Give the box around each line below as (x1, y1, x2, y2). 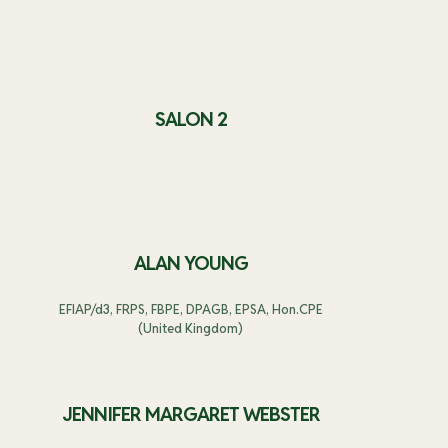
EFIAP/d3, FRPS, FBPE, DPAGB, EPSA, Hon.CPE (58, 300, 323, 318)
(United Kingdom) (138, 319, 243, 337)
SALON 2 (154, 107, 227, 132)
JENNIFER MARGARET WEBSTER (61, 402, 320, 427)
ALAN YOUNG (133, 250, 248, 275)
